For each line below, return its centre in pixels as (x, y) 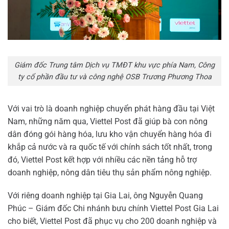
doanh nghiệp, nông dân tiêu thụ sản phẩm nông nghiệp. (110, 172)
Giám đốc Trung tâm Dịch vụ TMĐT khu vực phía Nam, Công (114, 65)
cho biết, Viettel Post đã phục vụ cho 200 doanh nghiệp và (112, 221)
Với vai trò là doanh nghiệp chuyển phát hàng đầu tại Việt (111, 108)
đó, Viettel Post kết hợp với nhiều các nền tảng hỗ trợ (102, 159)
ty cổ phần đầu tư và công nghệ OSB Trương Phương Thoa (114, 77)
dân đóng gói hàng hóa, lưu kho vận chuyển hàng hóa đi (110, 134)
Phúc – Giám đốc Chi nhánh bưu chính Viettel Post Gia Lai (113, 209)
